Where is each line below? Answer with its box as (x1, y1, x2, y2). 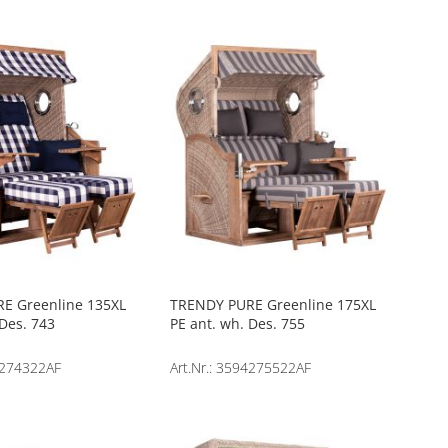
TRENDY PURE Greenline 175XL (170, 294, 377, 314)
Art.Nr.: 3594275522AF (170, 357, 312, 377)
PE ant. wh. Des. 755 (170, 313, 306, 333)
